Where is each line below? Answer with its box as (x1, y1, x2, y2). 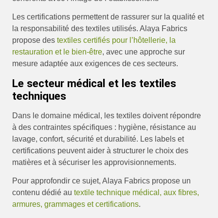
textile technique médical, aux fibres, (74, 188, 199, 197)
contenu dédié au (12, 188, 74, 197)
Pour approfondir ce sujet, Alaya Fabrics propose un (12, 177, 191, 185)
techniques (12, 89, 66, 102)
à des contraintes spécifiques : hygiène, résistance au (12, 123, 196, 131)
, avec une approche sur (102, 48, 185, 56)
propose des (12, 36, 57, 45)
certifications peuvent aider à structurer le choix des (12, 146, 188, 155)
